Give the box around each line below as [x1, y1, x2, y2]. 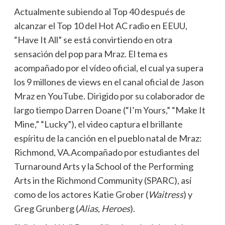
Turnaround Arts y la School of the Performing [14, 161, 193, 172]
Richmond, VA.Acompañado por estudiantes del [14, 147, 199, 158]
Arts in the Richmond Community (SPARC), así [14, 175, 191, 186]
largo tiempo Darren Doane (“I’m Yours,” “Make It [14, 104, 205, 116]
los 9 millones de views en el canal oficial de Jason [14, 76, 204, 87]
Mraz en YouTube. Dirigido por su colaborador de [14, 90, 205, 101]
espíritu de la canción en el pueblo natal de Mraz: [14, 133, 202, 144]
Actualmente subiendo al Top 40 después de [14, 6, 185, 17]
